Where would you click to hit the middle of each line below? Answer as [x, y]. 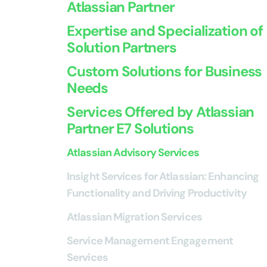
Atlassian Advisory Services [133, 153]
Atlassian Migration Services [134, 217]
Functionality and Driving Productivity [157, 193]
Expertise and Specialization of [165, 31]
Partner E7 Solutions [131, 128]
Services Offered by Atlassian [161, 112]
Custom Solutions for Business [164, 71]
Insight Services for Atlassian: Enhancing [163, 176]
